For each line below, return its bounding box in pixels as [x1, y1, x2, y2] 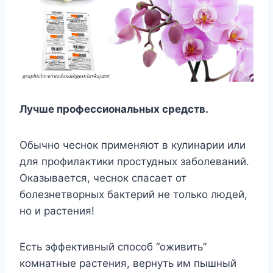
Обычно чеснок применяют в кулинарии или [19, 138, 246, 151]
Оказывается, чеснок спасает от [19, 171, 186, 184]
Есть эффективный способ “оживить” [19, 240, 207, 253]
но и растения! [19, 204, 94, 217]
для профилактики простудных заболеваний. [19, 155, 249, 168]
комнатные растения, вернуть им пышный [19, 257, 236, 269]
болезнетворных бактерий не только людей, [19, 188, 247, 200]
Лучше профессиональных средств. [19, 102, 208, 115]
